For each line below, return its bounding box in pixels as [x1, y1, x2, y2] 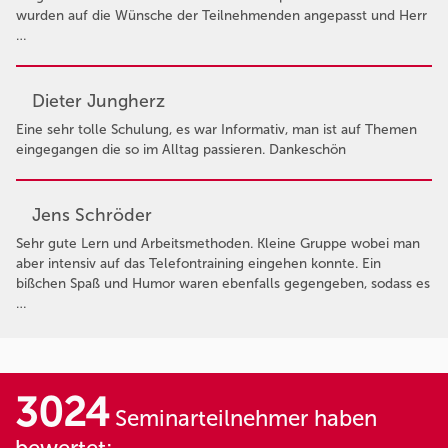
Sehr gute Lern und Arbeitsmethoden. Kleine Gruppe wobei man [16, 235, 420, 253]
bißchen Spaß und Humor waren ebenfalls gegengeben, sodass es [16, 275, 430, 293]
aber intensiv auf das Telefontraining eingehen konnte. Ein [16, 255, 381, 273]
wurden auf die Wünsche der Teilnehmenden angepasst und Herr [16, 6, 427, 24]
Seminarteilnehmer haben [109, 405, 377, 433]
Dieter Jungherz [32, 89, 165, 112]
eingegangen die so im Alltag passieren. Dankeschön [16, 140, 346, 158]
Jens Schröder [32, 204, 152, 227]
